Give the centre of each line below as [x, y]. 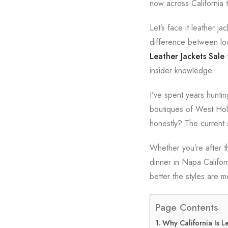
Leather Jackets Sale [187, 56]
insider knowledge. [182, 70]
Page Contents [187, 207]
